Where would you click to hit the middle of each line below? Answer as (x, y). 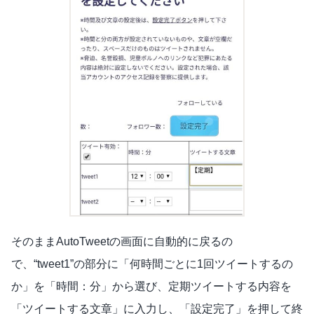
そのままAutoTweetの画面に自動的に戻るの (122, 242)
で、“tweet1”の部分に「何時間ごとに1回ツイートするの (152, 264)
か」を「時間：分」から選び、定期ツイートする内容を (151, 287)
